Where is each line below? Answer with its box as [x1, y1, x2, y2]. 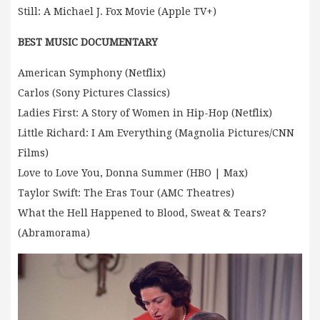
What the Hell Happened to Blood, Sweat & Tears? [18, 207, 266, 219]
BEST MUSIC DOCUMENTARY [18, 36, 158, 49]
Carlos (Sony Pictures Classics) [18, 87, 170, 99]
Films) [18, 147, 49, 159]
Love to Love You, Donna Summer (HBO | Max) [18, 167, 248, 179]
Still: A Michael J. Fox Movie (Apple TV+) [18, 6, 216, 18]
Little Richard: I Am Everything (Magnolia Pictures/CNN [18, 127, 294, 139]
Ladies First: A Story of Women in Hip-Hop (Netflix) [18, 107, 272, 119]
